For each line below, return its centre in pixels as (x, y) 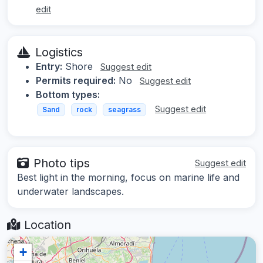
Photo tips (62, 163)
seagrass (124, 109)
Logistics (59, 52)
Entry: (49, 66)
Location (46, 225)
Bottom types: (68, 94)
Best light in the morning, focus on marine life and (128, 178)
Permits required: (76, 80)
